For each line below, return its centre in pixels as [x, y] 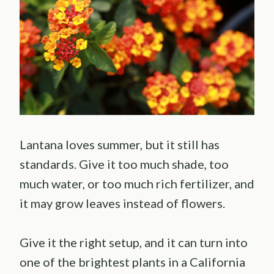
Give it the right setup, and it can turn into [134, 243]
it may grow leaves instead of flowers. [122, 203]
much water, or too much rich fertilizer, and [137, 184]
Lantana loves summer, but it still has [120, 145]
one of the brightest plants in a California [132, 262]
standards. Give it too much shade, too [124, 164]
